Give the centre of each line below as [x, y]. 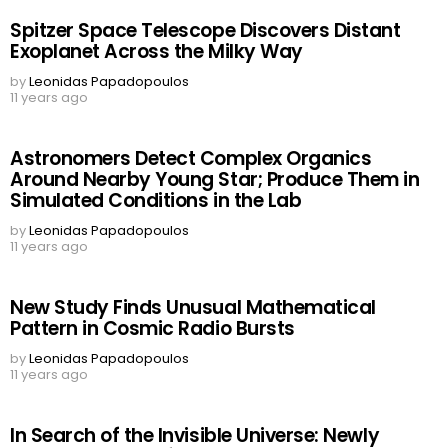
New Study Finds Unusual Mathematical [193, 308]
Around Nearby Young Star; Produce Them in [215, 180]
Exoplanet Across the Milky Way [156, 52]
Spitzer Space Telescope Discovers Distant [205, 31]
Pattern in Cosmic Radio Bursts [152, 329]
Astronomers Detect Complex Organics [191, 159]
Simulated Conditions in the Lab [156, 201]
